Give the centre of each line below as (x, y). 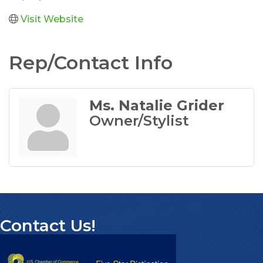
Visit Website (52, 19)
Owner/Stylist (139, 120)
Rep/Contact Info (91, 62)
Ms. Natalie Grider (157, 105)
